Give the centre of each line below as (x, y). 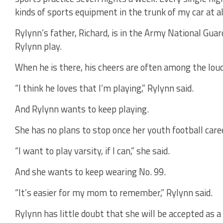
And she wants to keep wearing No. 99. (90, 172)
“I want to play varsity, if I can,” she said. (92, 151)
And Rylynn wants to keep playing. (82, 109)
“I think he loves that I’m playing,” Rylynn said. (104, 88)
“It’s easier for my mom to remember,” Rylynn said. (114, 193)
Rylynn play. (38, 47)
